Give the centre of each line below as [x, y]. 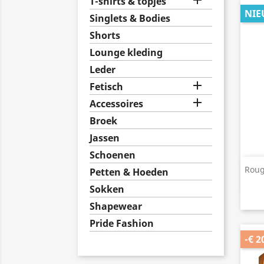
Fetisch [106, 87]
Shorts [105, 35]
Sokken [107, 189]
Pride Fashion [122, 223]
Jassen [105, 138]
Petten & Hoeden [129, 172]
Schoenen [113, 155]
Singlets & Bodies [130, 18]
